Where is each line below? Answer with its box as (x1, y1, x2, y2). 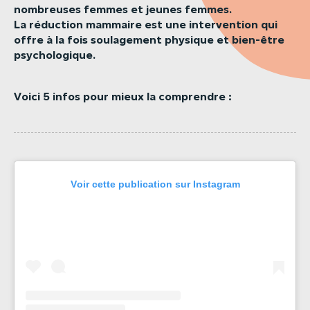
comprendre (158, 90, 226, 103)
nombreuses (14, 3, 81, 16)
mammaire (86, 18, 142, 31)
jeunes (146, 3, 182, 16)
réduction (29, 18, 83, 31)
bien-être (232, 33, 284, 46)
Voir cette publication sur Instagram (70, 179, 240, 190)
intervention (189, 18, 258, 31)
